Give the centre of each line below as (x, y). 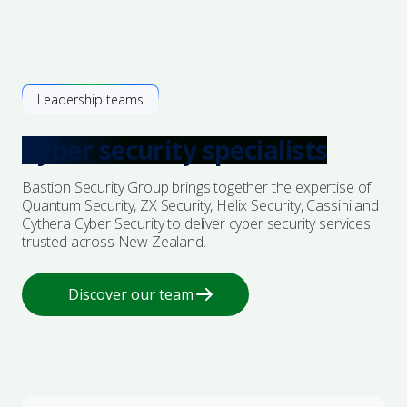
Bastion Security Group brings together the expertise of (197, 187)
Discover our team (131, 294)
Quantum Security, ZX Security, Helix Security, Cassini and (200, 205)
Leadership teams (90, 99)
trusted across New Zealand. (114, 242)
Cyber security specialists (175, 150)
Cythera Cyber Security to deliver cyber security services (196, 223)
